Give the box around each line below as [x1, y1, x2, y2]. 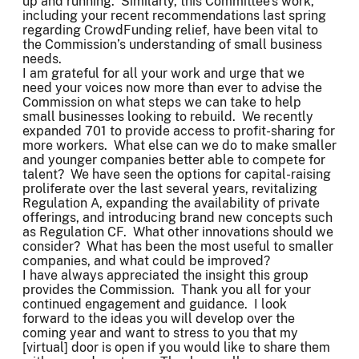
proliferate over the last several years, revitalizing [22, 180, 317, 196]
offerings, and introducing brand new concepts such [22, 209, 333, 225]
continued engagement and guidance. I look [22, 296, 287, 312]
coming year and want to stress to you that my [22, 325, 298, 341]
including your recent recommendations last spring [22, 7, 326, 23]
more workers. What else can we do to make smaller [22, 137, 337, 153]
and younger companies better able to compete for [22, 151, 325, 167]
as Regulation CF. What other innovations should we [22, 224, 333, 240]
